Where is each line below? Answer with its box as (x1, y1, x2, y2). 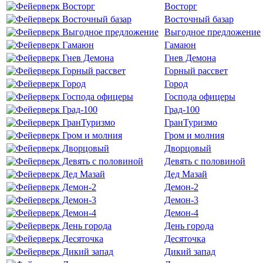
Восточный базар (164, 14, 234, 24)
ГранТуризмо (164, 117, 217, 127)
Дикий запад (164, 247, 215, 257)
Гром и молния (164, 130, 224, 140)
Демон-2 (164, 182, 198, 192)
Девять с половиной (164, 156, 245, 166)
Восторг (164, 1, 197, 11)
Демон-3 (164, 195, 198, 205)
